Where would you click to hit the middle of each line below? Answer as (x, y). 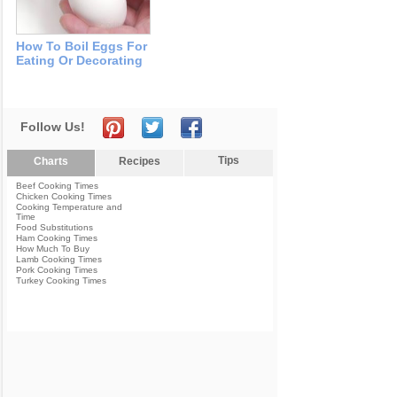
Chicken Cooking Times (64, 197)
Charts (51, 162)
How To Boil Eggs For (82, 47)
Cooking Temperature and (69, 207)
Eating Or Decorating (79, 61)
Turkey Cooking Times (61, 281)
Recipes (140, 162)
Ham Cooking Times (57, 238)
